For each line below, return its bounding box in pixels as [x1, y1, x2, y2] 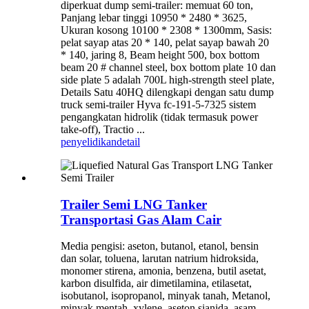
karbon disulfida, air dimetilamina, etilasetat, [61, 277, 252, 290]
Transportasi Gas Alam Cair [61, 212, 221, 227]
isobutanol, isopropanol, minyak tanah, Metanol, [61, 290, 270, 302]
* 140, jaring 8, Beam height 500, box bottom [61, 49, 259, 61]
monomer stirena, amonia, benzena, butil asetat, [61, 265, 266, 277]
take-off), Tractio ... [61, 123, 145, 136]
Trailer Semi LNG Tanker [61, 197, 207, 212]
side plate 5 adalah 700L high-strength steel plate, [61, 74, 275, 86]
